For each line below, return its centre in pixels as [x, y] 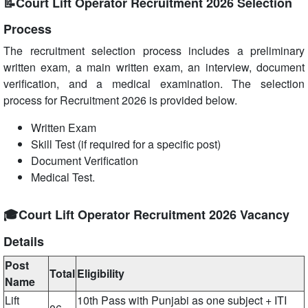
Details [24, 241]
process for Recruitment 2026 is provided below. [120, 100]
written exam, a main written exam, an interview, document [154, 67]
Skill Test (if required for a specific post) [126, 144]
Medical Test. [63, 177]
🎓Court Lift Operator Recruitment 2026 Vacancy [146, 214]
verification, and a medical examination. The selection [154, 84]
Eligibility [101, 273]
